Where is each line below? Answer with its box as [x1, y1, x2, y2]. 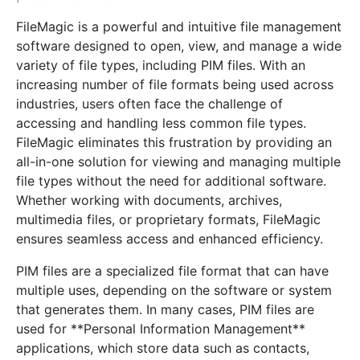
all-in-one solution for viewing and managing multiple [16, 153, 341, 170]
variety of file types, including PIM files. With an [16, 57, 305, 73]
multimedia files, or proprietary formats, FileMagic [16, 211, 321, 227]
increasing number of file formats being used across [16, 76, 333, 92]
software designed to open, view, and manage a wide [16, 38, 342, 54]
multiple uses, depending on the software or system [16, 282, 332, 298]
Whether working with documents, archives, [16, 192, 282, 208]
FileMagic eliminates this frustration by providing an [16, 134, 332, 150]
